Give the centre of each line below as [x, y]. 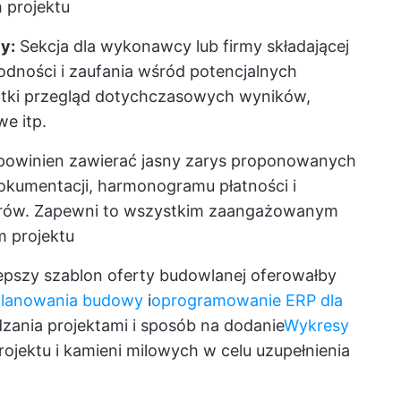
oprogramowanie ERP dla [247, 300]
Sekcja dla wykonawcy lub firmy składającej [182, 46]
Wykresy [316, 325]
